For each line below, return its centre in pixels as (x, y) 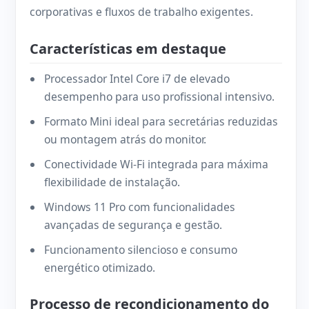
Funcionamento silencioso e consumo (141, 250)
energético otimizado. (100, 268)
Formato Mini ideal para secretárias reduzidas (161, 122)
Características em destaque (128, 49)
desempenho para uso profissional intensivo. (160, 97)
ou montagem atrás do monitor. (126, 140)
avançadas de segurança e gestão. (133, 225)
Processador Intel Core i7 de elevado (137, 79)
